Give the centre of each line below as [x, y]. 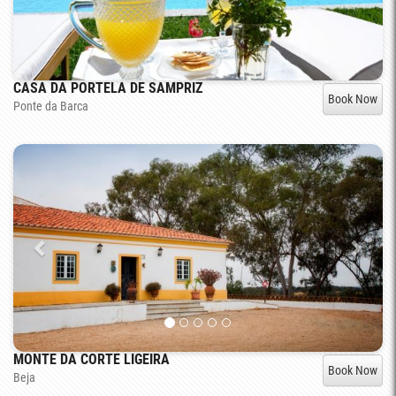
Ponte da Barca [51, 106]
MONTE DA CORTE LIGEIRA [91, 359]
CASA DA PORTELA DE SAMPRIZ [108, 88]
